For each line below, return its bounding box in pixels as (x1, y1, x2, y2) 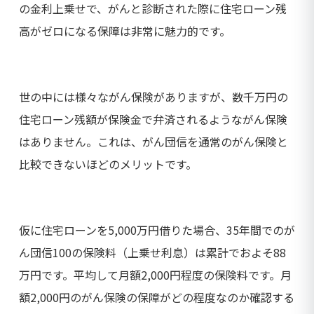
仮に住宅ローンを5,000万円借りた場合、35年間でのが (19, 221, 295, 239)
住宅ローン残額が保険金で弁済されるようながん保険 (19, 111, 287, 128)
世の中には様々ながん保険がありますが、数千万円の (19, 88, 288, 106)
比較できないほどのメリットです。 (19, 156, 197, 173)
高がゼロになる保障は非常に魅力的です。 (19, 22, 231, 40)
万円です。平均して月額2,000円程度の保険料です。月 (19, 266, 292, 284)
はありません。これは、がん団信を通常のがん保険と (19, 133, 288, 151)
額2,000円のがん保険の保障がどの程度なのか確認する (19, 289, 294, 306)
